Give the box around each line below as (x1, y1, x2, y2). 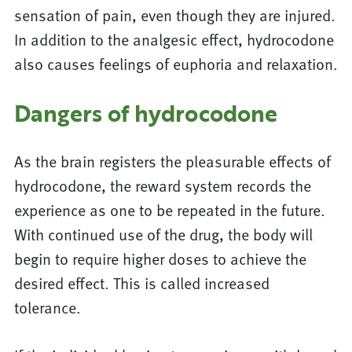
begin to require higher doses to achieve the (13, 247, 306, 271)
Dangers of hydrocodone (13, 96, 277, 130)
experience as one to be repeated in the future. (13, 198, 325, 222)
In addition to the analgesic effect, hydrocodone (13, 27, 334, 52)
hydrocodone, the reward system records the (13, 174, 311, 198)
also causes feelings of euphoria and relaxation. (13, 52, 338, 76)
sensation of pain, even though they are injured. (13, 3, 335, 27)
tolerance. (13, 295, 81, 320)
